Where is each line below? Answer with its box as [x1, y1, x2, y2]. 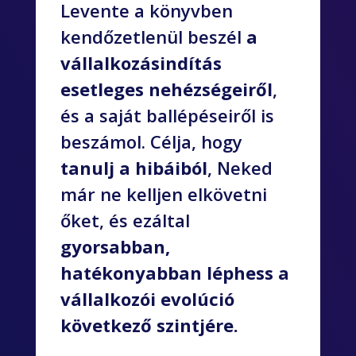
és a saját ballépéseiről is [60, 103, 275, 128]
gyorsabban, [60, 234, 171, 259]
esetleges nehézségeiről [60, 77, 273, 102]
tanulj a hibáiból [60, 156, 208, 180]
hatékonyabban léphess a [60, 261, 290, 285]
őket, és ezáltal [60, 208, 191, 233]
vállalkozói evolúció [60, 287, 235, 311]
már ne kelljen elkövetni [60, 182, 268, 207]
